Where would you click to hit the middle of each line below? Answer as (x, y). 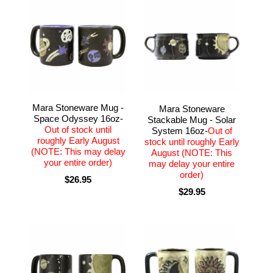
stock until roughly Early (192, 141)
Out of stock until (78, 129)
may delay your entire (192, 163)
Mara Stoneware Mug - (78, 107)
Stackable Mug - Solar (192, 119)
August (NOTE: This (192, 152)
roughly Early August (78, 140)
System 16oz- (179, 130)
